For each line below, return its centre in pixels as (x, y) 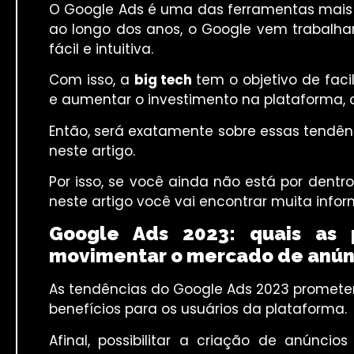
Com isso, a (92, 80)
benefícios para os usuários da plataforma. (198, 309)
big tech (165, 80)
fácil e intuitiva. (101, 49)
